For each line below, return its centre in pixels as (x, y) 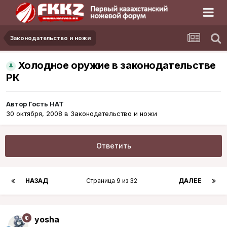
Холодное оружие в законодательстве (117, 66)
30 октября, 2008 (34, 114)
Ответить (113, 146)
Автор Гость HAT (35, 104)
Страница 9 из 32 (113, 181)
